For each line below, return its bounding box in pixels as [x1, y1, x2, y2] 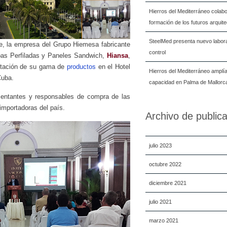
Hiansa [107, 52, 128, 59]
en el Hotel [96, 63, 130, 70]
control [149, 49, 166, 55]
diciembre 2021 [149, 180, 186, 186]
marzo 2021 [149, 217, 178, 223]
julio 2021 [149, 199, 172, 205]
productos [67, 63, 96, 70]
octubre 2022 [149, 161, 181, 167]
